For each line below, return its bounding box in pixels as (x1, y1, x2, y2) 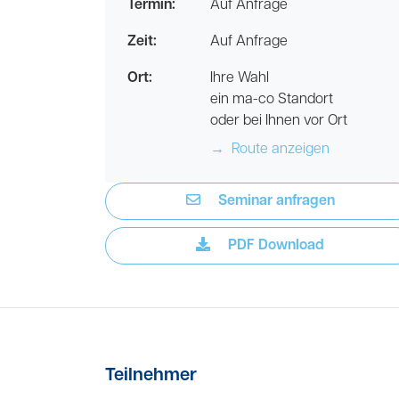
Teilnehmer (105, 367, 197, 385)
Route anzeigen (228, 142, 330, 157)
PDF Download (224, 239, 324, 253)
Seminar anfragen (214, 194, 335, 208)
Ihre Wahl (210, 71, 269, 85)
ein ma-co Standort (210, 93, 333, 107)
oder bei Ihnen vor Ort (210, 114, 347, 128)
